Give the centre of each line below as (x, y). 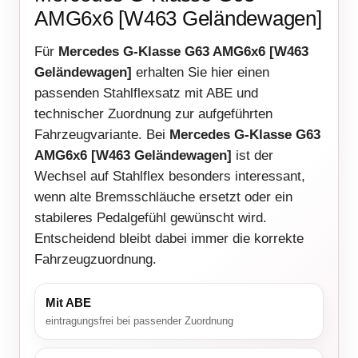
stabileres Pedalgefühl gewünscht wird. (151, 218)
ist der (253, 156)
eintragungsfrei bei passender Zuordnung (139, 321)
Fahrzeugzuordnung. (95, 260)
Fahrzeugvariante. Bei (102, 135)
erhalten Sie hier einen (201, 73)
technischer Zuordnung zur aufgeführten (153, 114)
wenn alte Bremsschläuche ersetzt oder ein (163, 197)
